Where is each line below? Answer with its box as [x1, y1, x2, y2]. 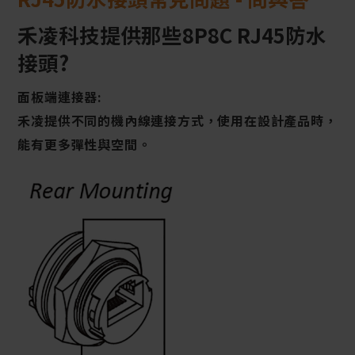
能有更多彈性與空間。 [17, 135, 151, 155]
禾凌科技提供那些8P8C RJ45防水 [17, 19, 327, 49]
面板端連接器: [17, 87, 102, 107]
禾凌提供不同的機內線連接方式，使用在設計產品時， [17, 111, 338, 131]
